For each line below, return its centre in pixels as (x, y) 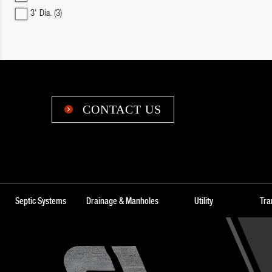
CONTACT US (120, 109)
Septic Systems (41, 201)
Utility (203, 201)
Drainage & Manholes (122, 201)
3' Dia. (42, 14)
